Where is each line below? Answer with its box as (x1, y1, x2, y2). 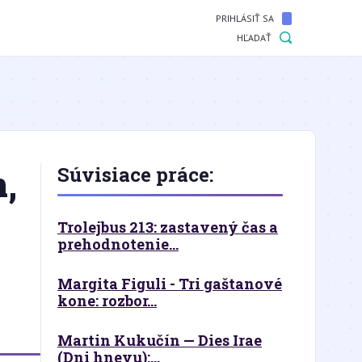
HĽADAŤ (237, 32, 271, 44)
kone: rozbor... (57, 291, 157, 310)
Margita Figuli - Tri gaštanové (57, 274, 282, 293)
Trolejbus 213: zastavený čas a (57, 217, 278, 237)
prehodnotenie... (57, 234, 179, 254)
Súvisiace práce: (57, 162, 213, 187)
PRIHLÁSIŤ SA (216, 12, 274, 24)
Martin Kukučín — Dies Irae (57, 330, 262, 350)
